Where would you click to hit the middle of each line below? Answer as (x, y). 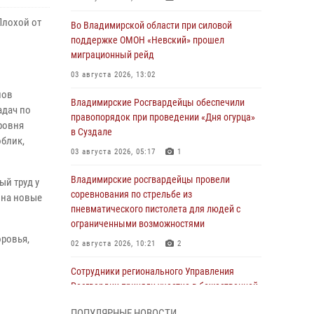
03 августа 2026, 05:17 (113, 152)
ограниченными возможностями (138, 224)
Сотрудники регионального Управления (152, 271)
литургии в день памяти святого (137, 301)
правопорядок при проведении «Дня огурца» (163, 117)
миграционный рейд (112, 55)
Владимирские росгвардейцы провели (150, 179)
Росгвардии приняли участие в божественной (164, 286)
